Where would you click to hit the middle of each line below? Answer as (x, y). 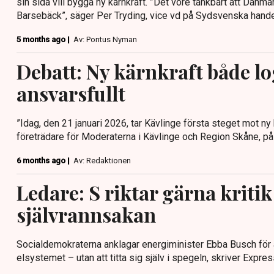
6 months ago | (44, 160)
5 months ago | (44, 39)
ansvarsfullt (71, 93)
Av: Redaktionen (102, 160)
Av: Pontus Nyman (105, 39)
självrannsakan (86, 214)
